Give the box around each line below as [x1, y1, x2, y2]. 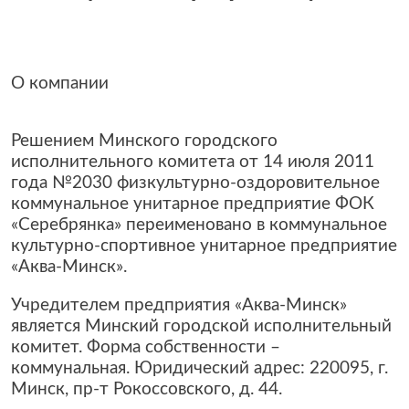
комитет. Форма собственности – [11, 339, 280, 357]
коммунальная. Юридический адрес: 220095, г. [11, 360, 388, 378]
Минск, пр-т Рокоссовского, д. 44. [11, 381, 282, 399]
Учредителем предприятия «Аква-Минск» [11, 297, 347, 315]
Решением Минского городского [11, 132, 278, 151]
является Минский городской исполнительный [11, 318, 392, 336]
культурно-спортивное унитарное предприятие [11, 237, 397, 256]
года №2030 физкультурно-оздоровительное [11, 174, 380, 193]
